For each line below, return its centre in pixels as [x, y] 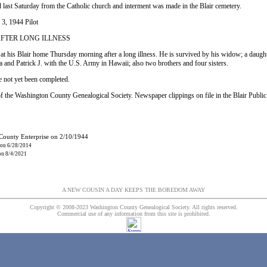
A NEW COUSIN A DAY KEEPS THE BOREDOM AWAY [133, 190]
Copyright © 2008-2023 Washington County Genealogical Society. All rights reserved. [133, 207]
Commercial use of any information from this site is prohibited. [133, 214]
